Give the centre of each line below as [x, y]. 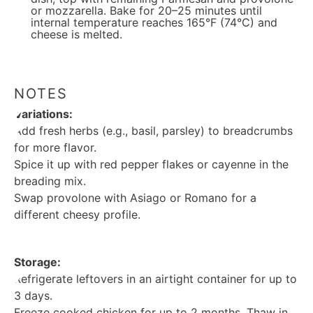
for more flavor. [55, 147]
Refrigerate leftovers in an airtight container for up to [155, 279]
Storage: [37, 262]
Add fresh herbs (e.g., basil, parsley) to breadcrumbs [153, 131]
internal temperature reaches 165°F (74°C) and [154, 22]
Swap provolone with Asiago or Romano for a [135, 198]
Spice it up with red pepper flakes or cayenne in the [151, 164]
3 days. [33, 296]
